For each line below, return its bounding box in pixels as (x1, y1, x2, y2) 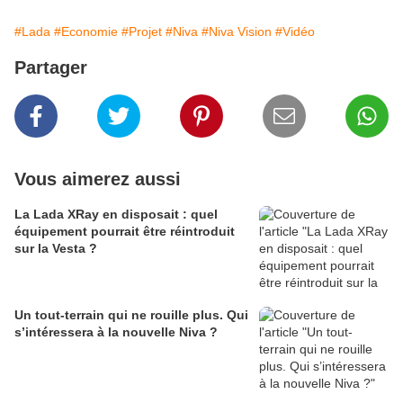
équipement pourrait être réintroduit (14, 224, 235, 239)
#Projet (121, 24, 162, 40)
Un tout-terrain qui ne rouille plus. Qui (14, 308, 248, 323)
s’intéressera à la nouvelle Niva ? (14, 325, 218, 340)
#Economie (54, 24, 118, 40)
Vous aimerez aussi (14, 169, 181, 190)
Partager (14, 58, 87, 78)
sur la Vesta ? (14, 241, 97, 256)
